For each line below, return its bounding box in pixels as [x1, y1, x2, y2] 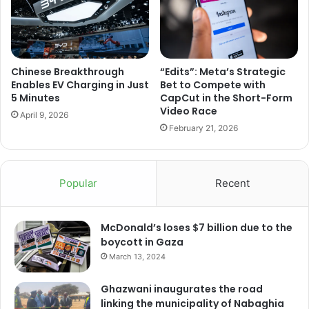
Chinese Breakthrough [11, 64, 124, 79]
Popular [59, 176, 97, 190]
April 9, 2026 [20, 109, 68, 120]
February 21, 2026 [169, 122, 238, 133]
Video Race [160, 103, 217, 118]
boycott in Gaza [101, 235, 183, 249]
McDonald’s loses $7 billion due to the [101, 220, 292, 235]
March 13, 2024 [109, 251, 166, 261]
